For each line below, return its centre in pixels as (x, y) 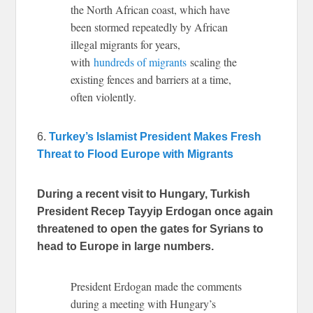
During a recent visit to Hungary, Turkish (144, 194)
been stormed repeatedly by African (150, 27)
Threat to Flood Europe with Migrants (136, 154)
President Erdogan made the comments (156, 286)
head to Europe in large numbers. (126, 246)
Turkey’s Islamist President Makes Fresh (155, 136)
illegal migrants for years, (126, 44)
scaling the (212, 61)
